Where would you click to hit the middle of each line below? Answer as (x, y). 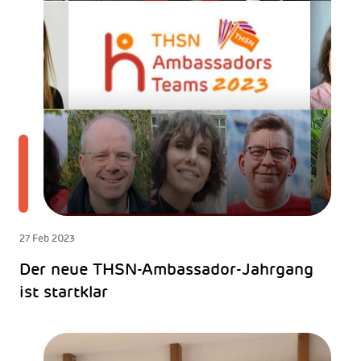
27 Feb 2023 (47, 238)
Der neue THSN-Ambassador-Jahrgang (166, 269)
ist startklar (63, 291)
